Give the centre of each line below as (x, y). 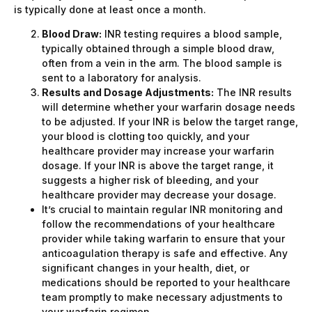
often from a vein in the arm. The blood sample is (162, 63)
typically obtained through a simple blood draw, (158, 49)
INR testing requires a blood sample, (192, 34)
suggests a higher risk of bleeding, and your (150, 180)
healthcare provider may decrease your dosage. (159, 195)
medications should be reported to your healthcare (166, 283)
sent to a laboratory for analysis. (122, 78)
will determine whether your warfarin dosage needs (169, 107)
